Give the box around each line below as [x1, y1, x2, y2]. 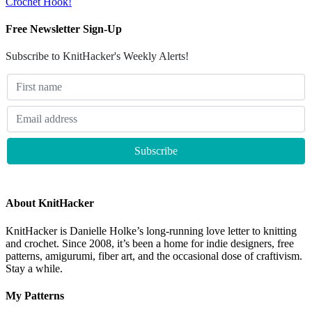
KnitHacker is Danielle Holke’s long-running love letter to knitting [6, 224, 297, 237]
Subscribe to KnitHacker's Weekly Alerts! [6, 50, 189, 63]
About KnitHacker [6, 197, 94, 210]
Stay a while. [6, 262, 63, 274]
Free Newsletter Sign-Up [6, 22, 122, 35]
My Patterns [6, 289, 64, 302]
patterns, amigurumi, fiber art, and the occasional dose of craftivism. [6, 249, 302, 262]
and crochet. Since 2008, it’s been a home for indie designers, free [6, 237, 294, 249]
